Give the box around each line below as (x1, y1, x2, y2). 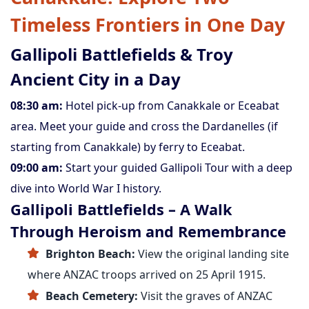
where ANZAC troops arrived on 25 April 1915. (28, 267, 266, 282)
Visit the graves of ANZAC (138, 288, 272, 303)
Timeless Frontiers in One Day (10, 12, 285, 37)
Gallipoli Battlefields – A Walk (10, 199, 232, 219)
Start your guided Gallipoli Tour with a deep (63, 160, 292, 175)
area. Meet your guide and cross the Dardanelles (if (10, 119, 278, 134)
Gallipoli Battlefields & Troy (10, 43, 233, 66)
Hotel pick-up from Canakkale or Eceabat (63, 98, 279, 113)
